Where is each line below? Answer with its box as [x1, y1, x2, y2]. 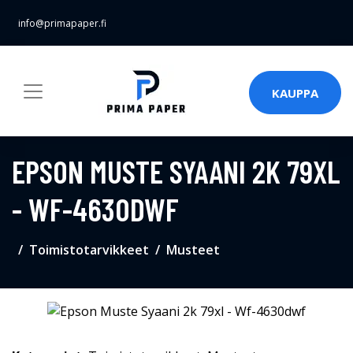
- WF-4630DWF [12, 190, 179, 228]
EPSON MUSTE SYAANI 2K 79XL [12, 152, 340, 190]
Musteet [166, 241, 220, 258]
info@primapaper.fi [18, 17, 106, 30]
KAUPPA [272, 84, 318, 101]
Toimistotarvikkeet [29, 241, 149, 258]
